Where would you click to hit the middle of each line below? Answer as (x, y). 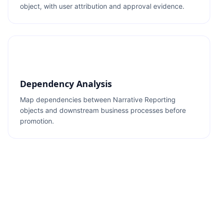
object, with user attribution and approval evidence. (102, 6)
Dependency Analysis (66, 84)
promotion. (37, 121)
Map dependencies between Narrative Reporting (98, 100)
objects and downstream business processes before (103, 110)
